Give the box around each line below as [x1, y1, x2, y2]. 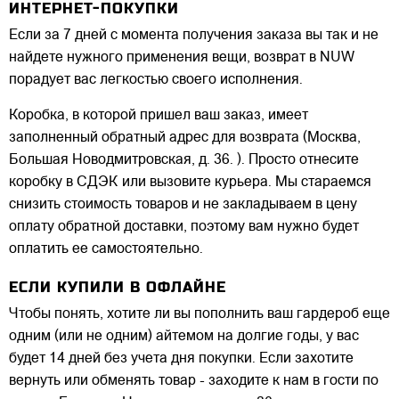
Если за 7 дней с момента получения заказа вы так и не [9, 28, 379, 43]
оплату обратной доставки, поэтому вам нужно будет [9, 219, 359, 234]
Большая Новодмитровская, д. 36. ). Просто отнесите [9, 152, 359, 167]
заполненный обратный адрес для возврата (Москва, [9, 130, 361, 145]
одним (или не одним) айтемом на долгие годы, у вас [9, 330, 359, 345]
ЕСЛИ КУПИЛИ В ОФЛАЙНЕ [9, 279, 226, 297]
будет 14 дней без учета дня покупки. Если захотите [9, 352, 354, 367]
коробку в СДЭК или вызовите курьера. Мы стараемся [9, 175, 371, 190]
